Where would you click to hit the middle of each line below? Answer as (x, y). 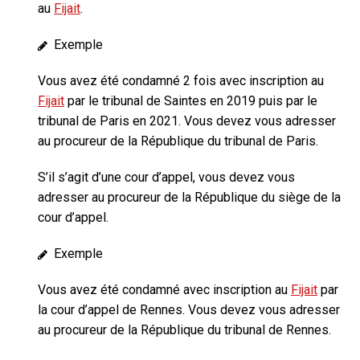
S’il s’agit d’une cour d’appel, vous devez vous (166, 178)
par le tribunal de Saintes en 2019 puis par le (191, 101)
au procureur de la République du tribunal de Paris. (178, 141)
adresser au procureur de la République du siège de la (189, 198)
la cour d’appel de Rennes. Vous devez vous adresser (189, 310)
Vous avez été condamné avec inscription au (164, 290)
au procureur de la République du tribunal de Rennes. (184, 330)
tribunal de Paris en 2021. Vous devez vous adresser (187, 121)
